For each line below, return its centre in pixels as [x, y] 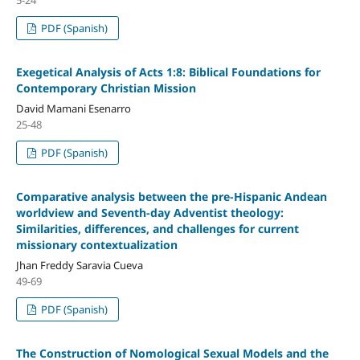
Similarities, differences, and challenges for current [157, 228]
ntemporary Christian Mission [113, 88]
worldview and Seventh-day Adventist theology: [149, 212]
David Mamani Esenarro [73, 108]
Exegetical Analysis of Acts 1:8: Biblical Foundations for [168, 72]
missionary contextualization [96, 244]
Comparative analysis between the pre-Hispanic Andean [171, 196]
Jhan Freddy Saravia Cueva [79, 265]
